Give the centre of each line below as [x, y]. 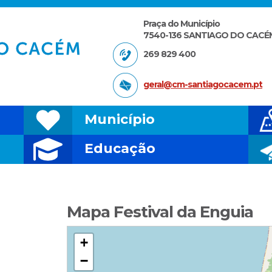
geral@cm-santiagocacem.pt [203, 84]
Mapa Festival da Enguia [160, 212]
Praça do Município [182, 24]
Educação [120, 148]
